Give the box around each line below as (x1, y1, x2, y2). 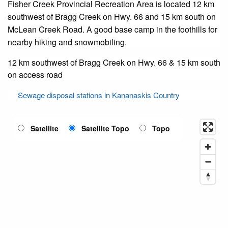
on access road (8, 68, 63, 80)
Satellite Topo (81, 123, 129, 133)
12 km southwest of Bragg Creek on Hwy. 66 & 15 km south (8, 56, 220, 68)
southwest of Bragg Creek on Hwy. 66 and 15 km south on (8, 10, 216, 22)
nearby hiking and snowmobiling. (8, 36, 127, 48)
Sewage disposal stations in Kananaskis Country (18, 89, 180, 100)
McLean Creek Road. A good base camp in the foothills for (8, 23, 217, 35)
